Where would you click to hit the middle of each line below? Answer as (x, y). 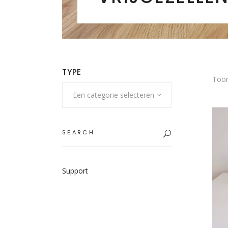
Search (73, 124)
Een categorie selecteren (113, 95)
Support (75, 171)
